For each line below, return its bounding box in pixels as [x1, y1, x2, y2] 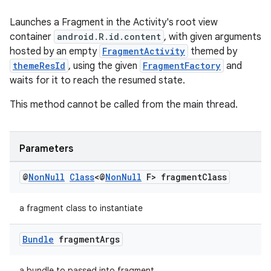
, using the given [68, 60, 140, 72]
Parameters [19, 143, 73, 155]
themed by [188, 45, 237, 57]
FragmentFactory [143, 60, 221, 71]
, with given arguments [164, 31, 261, 43]
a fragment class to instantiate [19, 203, 143, 214]
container [10, 31, 54, 43]
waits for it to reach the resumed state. [10, 74, 185, 87]
